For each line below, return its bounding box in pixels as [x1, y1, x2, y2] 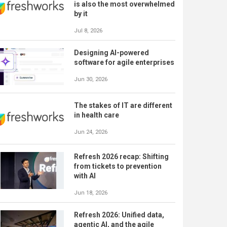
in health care [74, 111, 119, 120]
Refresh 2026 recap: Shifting [74, 153, 169, 161]
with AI [74, 172, 96, 180]
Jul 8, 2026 [74, 27, 102, 34]
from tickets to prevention [74, 162, 162, 171]
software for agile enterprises [74, 58, 174, 66]
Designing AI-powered [74, 49, 149, 57]
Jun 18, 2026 [74, 190, 107, 197]
